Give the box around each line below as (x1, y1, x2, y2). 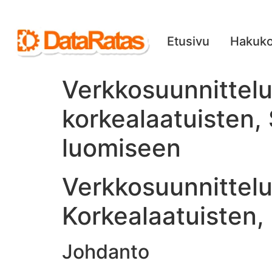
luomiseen (62, 133, 181, 163)
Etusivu (167, 34, 209, 49)
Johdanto (62, 240, 149, 263)
